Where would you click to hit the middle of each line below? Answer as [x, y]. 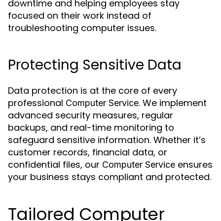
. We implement [173, 103]
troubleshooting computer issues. [82, 28]
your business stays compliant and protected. [110, 177]
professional [37, 103]
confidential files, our [55, 165]
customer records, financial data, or [88, 152]
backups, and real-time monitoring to [91, 128]
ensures [194, 165]
